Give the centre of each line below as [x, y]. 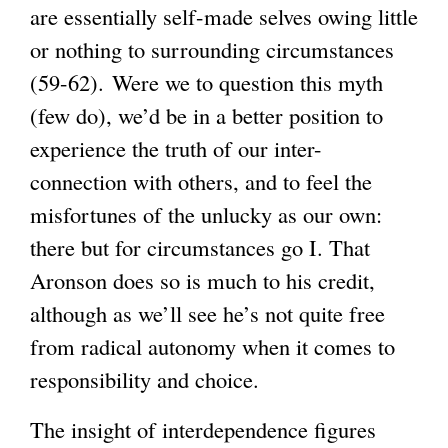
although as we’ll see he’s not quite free [207, 313]
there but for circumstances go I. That [200, 247]
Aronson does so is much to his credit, [202, 280]
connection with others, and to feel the [201, 181]
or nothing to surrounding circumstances [212, 49]
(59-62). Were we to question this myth [206, 82]
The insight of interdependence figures [203, 429]
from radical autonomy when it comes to [212, 346]
